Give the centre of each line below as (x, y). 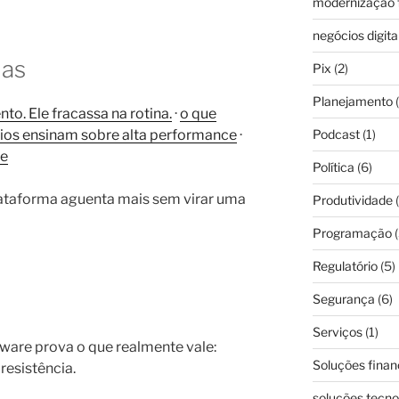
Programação (352, 233)
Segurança (343, 299)
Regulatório (345, 266)
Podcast (336, 134)
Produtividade (352, 200)
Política (333, 167)
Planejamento (352, 102)
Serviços (337, 332)
